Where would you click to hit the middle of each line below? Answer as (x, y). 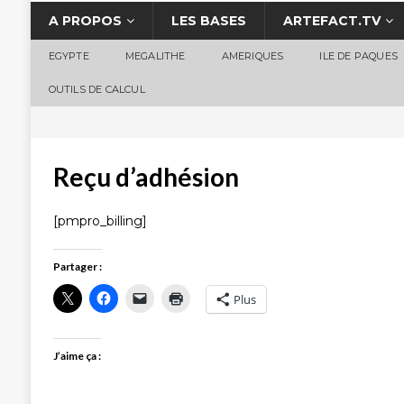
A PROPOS (85, 21)
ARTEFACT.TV (331, 21)
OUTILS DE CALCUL (96, 90)
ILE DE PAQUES (359, 56)
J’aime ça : (77, 356)
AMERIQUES (252, 56)
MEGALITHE (155, 56)
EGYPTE (69, 56)
